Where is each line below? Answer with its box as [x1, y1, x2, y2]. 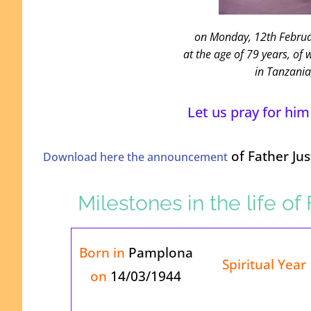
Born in [78, 243, 128, 262]
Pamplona [128, 243, 193, 262]
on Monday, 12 [194, 29, 267, 45]
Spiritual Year [222, 255, 307, 274]
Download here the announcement [43, 149, 228, 165]
